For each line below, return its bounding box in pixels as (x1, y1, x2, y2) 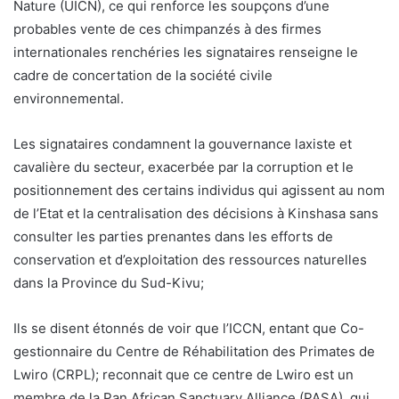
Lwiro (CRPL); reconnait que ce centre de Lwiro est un (13, 365, 354, 383)
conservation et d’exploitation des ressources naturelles (13, 250, 367, 268)
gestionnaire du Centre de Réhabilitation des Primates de (13, 342, 375, 360)
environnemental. (13, 89, 124, 107)
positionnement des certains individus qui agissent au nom (13, 181, 385, 199)
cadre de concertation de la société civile (13, 66, 273, 84)
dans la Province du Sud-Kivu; (13, 273, 204, 291)
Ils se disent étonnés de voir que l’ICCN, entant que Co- (13, 319, 364, 337)
